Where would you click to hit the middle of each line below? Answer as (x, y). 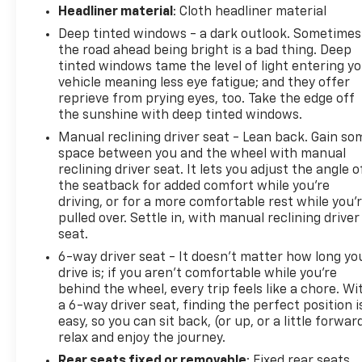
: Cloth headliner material (250, 13)
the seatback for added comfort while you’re (194, 187)
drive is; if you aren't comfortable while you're (198, 274)
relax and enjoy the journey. (142, 339)
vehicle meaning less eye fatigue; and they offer (204, 84)
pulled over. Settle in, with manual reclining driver (209, 219)
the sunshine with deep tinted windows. (181, 116)
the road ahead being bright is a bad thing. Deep (205, 51)
